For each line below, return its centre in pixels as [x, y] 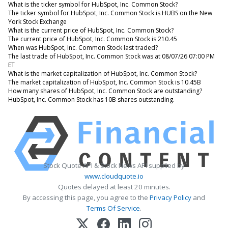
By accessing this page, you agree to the [86, 197]
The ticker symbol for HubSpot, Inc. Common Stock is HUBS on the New [110, 13]
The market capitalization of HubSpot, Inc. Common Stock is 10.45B [105, 82]
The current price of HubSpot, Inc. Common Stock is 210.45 [93, 39]
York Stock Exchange [37, 21]
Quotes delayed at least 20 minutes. [114, 187]
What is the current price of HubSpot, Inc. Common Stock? [91, 30]
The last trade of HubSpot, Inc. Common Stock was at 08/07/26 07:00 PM [111, 56]
